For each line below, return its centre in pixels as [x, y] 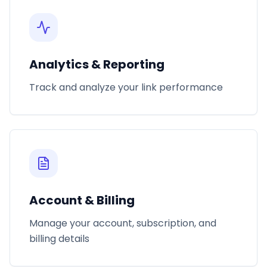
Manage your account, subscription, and [123, 223]
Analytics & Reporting [97, 64]
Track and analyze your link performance [126, 87]
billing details [59, 239]
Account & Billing [82, 200]
